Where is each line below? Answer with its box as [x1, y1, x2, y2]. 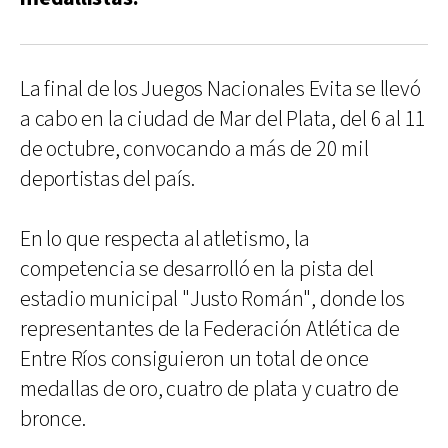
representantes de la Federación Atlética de [20, 315, 400, 344]
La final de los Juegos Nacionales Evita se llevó [20, 75, 421, 104]
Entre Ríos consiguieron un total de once [20, 345, 370, 374]
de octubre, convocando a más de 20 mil [20, 135, 369, 164]
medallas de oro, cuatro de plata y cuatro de [20, 375, 399, 404]
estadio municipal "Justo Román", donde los [20, 285, 405, 314]
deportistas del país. [20, 165, 195, 194]
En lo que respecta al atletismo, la [20, 225, 310, 254]
